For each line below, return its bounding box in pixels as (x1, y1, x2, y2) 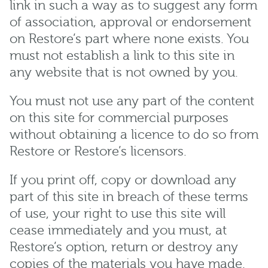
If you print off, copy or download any (10, 172, 236, 188)
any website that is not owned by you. (10, 65, 238, 80)
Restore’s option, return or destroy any (10, 239, 238, 255)
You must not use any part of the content (10, 93, 254, 109)
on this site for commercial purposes (10, 110, 229, 126)
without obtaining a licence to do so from (10, 127, 258, 142)
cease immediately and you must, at (10, 223, 227, 238)
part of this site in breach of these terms (10, 189, 248, 205)
